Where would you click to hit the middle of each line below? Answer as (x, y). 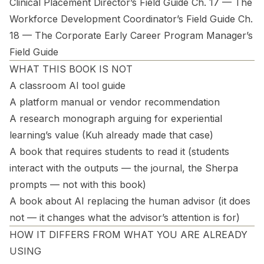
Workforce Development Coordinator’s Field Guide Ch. (131, 19)
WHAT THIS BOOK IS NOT (71, 69)
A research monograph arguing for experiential (116, 118)
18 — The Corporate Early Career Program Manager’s (131, 35)
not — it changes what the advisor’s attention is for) (125, 217)
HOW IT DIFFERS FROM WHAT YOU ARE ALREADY (128, 235)
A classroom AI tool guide (67, 85)
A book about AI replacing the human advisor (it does (130, 201)
